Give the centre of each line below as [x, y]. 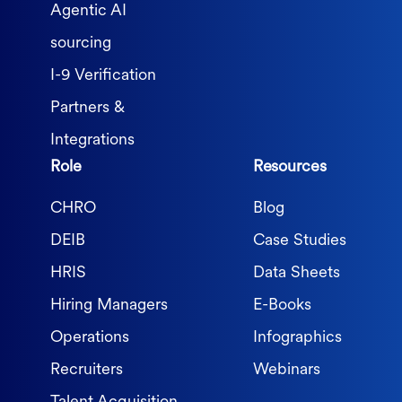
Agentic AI [88, 12]
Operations [90, 338]
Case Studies [299, 241]
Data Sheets [296, 274]
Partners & [87, 109]
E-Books [282, 306]
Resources [289, 168]
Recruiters [87, 371]
